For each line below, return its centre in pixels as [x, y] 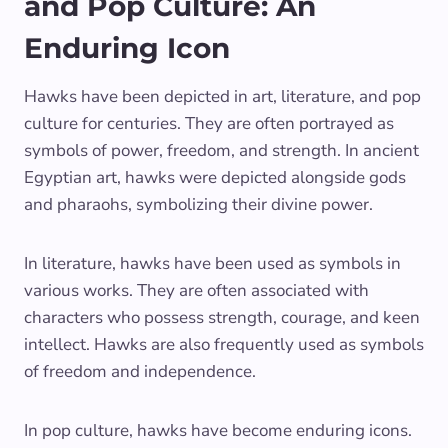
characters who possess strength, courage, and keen [222, 317]
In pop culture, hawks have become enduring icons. [218, 430]
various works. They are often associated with [196, 290]
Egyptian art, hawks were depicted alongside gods [215, 177]
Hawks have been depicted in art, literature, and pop [222, 96]
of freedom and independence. [140, 371]
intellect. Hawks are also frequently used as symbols [224, 344]
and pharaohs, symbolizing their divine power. [198, 204]
